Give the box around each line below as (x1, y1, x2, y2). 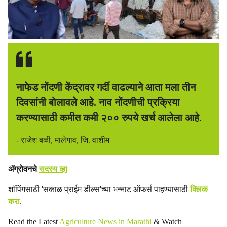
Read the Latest (8, 217, 59, 226)
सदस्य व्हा (39, 165, 67, 173)
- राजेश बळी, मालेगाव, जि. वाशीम (16, 136, 109, 144)
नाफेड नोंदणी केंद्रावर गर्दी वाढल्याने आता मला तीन (16, 82, 196, 93)
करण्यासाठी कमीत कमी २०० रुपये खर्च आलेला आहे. (16, 112, 204, 123)
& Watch (152, 217, 182, 226)
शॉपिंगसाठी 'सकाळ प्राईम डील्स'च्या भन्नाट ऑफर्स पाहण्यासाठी (8, 185, 190, 194)
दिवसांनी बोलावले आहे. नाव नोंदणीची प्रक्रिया (16, 97, 180, 108)
